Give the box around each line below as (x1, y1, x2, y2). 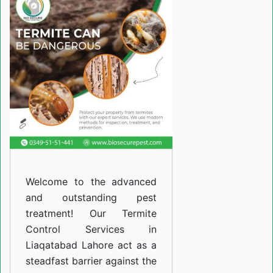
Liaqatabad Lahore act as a (26, 239, 157, 252)
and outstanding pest (26, 191, 157, 204)
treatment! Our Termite (26, 207, 157, 220)
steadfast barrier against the (26, 255, 157, 268)
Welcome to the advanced (26, 175, 157, 188)
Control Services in (26, 223, 157, 236)
